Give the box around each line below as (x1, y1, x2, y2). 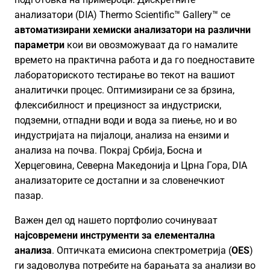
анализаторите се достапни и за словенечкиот (14, 175, 225, 186)
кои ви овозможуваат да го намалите (64, 39, 237, 51)
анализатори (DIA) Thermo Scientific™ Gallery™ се (14, 9, 230, 20)
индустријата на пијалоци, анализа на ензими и (14, 130, 229, 141)
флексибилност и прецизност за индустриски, (14, 99, 221, 111)
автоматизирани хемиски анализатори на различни (14, 24, 251, 36)
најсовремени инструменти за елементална (14, 230, 215, 241)
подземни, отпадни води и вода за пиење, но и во (14, 115, 237, 126)
